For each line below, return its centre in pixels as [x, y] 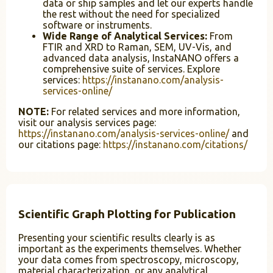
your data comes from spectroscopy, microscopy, [129, 260]
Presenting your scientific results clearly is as [117, 238]
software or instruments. [97, 25]
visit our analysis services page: [87, 122]
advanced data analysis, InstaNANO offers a [141, 58]
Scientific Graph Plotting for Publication [127, 214]
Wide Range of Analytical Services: [125, 36]
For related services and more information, [144, 111]
